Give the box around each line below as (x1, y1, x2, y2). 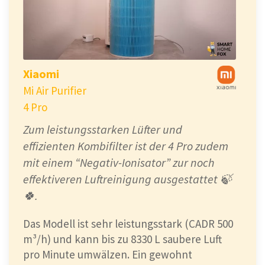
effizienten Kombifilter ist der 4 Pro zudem (23, 138, 228, 154)
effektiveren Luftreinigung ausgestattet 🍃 (23, 172, 232, 187)
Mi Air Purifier (23, 83, 86, 98)
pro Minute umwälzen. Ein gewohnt (23, 247, 192, 262)
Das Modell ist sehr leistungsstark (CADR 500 (23, 216, 233, 231)
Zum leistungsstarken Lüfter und (23, 122, 182, 137)
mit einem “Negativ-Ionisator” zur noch (23, 155, 214, 170)
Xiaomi (23, 66, 59, 82)
